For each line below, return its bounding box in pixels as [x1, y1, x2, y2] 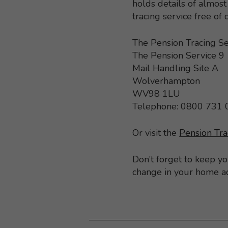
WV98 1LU [132, 87, 181, 100]
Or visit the [132, 126, 180, 139]
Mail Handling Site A [132, 62, 219, 74]
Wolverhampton [132, 74, 201, 87]
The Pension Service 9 [132, 49, 225, 62]
